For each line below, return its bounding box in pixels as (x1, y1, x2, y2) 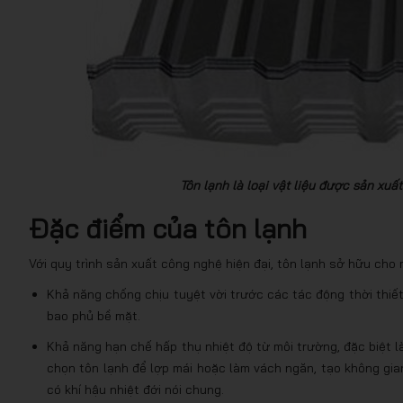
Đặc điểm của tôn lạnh (29, 211, 307, 246)
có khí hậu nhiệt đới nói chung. (47, 381, 224, 398)
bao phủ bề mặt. (47, 308, 140, 324)
